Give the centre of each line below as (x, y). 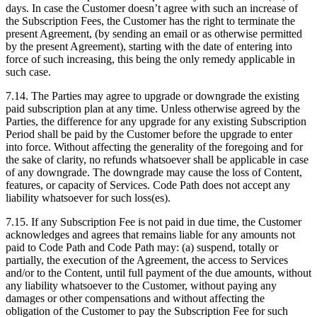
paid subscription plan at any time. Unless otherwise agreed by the (153, 109)
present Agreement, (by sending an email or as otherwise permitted (154, 34)
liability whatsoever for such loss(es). (88, 198)
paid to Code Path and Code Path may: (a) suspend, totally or (142, 248)
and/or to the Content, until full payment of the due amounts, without (158, 273)
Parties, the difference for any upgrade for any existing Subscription (156, 122)
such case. (28, 72)
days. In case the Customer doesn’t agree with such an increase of (152, 8)
